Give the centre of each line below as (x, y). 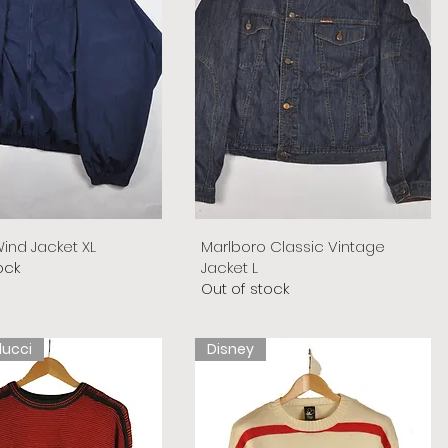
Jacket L (229, 267)
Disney (230, 348)
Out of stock (244, 288)
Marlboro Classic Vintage (292, 246)
